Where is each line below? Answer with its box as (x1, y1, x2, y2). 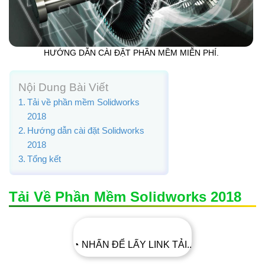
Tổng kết (27, 153, 62, 164)
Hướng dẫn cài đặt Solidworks (27, 125, 145, 135)
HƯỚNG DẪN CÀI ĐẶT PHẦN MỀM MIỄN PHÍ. (43, 49, 219, 58)
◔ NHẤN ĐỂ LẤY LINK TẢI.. (73, 239, 192, 250)
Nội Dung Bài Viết (18, 80, 108, 93)
